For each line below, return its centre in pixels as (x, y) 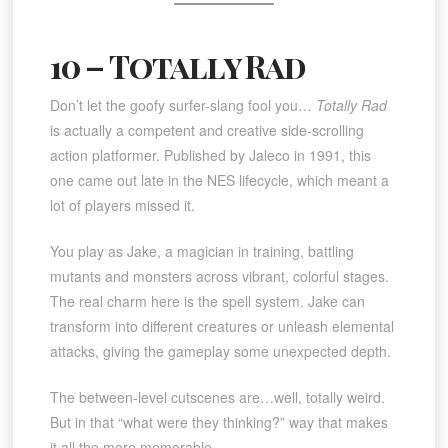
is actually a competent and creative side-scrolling (206, 129)
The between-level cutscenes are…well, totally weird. (217, 396)
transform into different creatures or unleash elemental (221, 325)
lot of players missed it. (122, 204)
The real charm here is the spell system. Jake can (207, 300)
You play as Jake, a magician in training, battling (201, 250)
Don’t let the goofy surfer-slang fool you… (182, 104)
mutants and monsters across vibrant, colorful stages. (219, 275)
